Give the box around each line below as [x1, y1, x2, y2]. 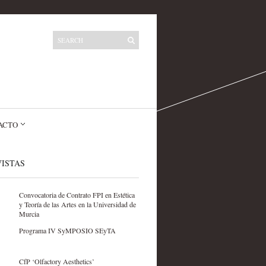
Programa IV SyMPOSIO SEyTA [18, 226, 116, 235]
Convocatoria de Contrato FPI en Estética [18, 190, 135, 199]
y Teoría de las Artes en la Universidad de [18, 199, 136, 209]
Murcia [18, 209, 39, 218]
